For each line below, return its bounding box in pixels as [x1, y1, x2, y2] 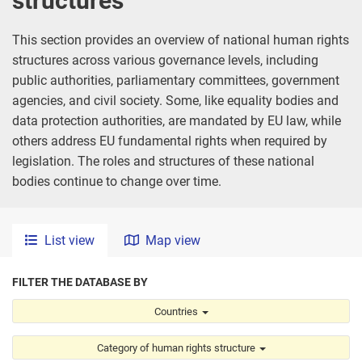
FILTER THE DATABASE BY [12, 276, 148, 288]
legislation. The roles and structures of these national [12, 154, 314, 169]
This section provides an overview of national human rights [12, 32, 349, 48]
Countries [154, 305, 198, 318]
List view [44, 233, 95, 248]
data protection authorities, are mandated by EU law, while [12, 113, 341, 128]
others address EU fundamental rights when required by [12, 133, 327, 149]
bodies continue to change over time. [12, 174, 221, 189]
